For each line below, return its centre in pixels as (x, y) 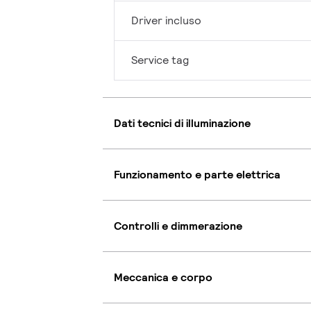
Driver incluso (166, 21)
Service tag (160, 60)
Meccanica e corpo (163, 277)
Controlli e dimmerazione (178, 226)
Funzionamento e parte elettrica (197, 174)
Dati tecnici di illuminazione (182, 123)
